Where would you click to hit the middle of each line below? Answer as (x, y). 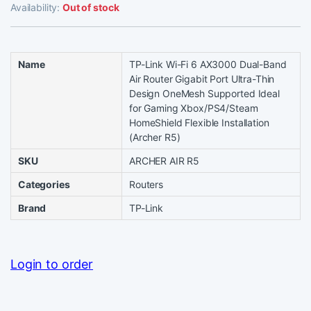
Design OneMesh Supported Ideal (204, 93)
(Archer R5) (155, 137)
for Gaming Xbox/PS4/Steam (194, 108)
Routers (146, 184)
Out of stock (91, 7)
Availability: (37, 7)
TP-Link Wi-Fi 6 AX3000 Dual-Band (208, 64)
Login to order (52, 264)
